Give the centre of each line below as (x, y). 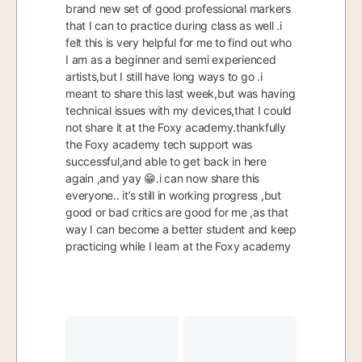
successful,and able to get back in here (166, 161)
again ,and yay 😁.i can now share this (163, 178)
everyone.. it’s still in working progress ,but (173, 195)
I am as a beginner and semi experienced (171, 59)
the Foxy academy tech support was (159, 144)
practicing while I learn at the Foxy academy (178, 246)
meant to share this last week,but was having (181, 93)
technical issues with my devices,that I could (179, 110)
